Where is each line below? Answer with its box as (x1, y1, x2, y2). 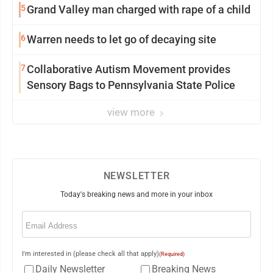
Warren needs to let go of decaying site (27, 32, 216, 46)
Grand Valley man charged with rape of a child (27, 2, 250, 16)
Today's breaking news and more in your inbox (60, 190, 213, 199)
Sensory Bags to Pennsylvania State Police (27, 78, 235, 91)
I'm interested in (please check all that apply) (22, 249, 159, 258)
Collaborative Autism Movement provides (27, 62, 230, 76)
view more (107, 105, 157, 118)
